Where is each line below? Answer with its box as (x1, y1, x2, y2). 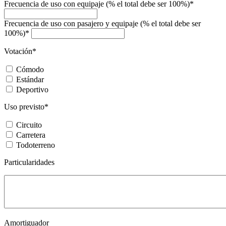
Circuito (16, 120, 42, 129)
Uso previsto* (4, 102, 48, 111)
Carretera (16, 130, 45, 139)
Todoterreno (16, 140, 55, 149)
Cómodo (16, 65, 44, 74)
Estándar (16, 75, 44, 84)
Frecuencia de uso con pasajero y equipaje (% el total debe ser (4, 19, 201, 28)
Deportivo (16, 85, 48, 94)
